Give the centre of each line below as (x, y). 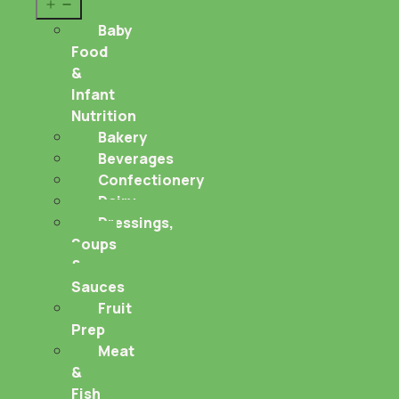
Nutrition (104, 115)
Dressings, (136, 222)
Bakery (122, 137)
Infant (93, 94)
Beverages (136, 158)
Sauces (98, 286)
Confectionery (151, 179)
